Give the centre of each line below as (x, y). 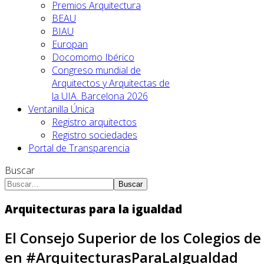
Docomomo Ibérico (93, 57)
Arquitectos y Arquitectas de (111, 83)
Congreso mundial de (96, 70)
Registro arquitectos (94, 122)
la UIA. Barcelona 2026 (100, 96)
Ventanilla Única (61, 109)
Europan (70, 44)
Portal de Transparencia (79, 148)
